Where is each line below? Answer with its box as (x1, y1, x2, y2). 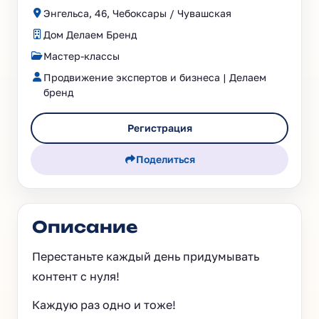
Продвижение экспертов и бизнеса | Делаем (43, 71, 266, 83)
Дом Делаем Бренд (43, 28, 137, 41)
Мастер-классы (43, 50, 120, 62)
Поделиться (136, 153, 196, 165)
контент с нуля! (32, 269, 120, 283)
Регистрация (127, 122, 192, 134)
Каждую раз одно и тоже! (32, 298, 176, 312)
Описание (32, 217, 137, 236)
